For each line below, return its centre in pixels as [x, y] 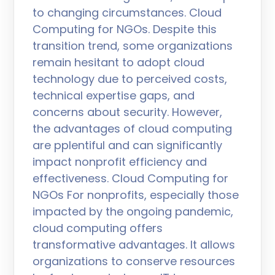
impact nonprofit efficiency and [120, 162]
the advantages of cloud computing [133, 129]
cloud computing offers [98, 228]
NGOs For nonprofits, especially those [136, 195]
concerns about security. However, [128, 112]
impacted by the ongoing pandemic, [133, 211]
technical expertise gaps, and [114, 95]
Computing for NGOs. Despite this [125, 29]
